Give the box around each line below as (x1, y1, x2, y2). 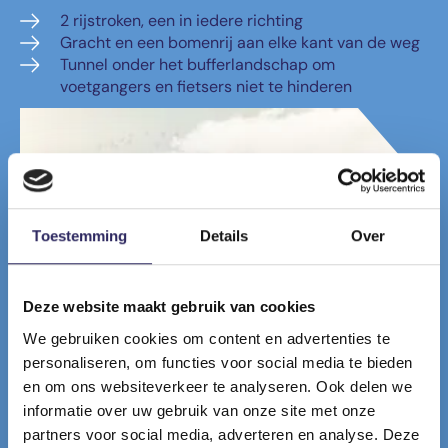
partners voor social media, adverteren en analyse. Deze (23, 425, 420, 443)
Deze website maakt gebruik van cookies (23, 298, 316, 316)
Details (199, 227, 249, 245)
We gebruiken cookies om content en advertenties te (23, 329, 390, 347)
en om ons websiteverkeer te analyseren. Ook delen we (23, 377, 412, 395)
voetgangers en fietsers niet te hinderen (60, 76, 352, 98)
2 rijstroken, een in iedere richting (60, 10, 303, 32)
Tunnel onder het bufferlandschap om (60, 54, 335, 76)
